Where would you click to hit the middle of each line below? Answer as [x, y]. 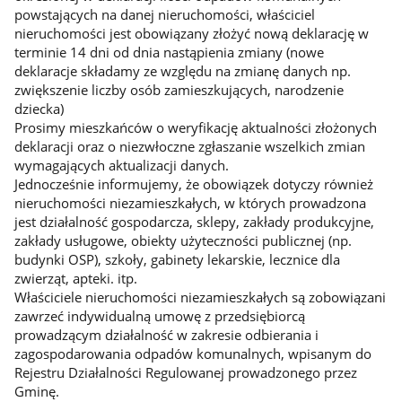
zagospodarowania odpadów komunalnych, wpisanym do [192, 354]
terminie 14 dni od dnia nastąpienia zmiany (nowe [169, 52]
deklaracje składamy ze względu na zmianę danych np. [182, 71]
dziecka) [39, 109]
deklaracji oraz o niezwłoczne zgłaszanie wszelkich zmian [189, 147]
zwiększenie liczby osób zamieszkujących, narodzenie [179, 90]
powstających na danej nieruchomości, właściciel [164, 15]
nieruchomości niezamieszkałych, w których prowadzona [190, 203]
